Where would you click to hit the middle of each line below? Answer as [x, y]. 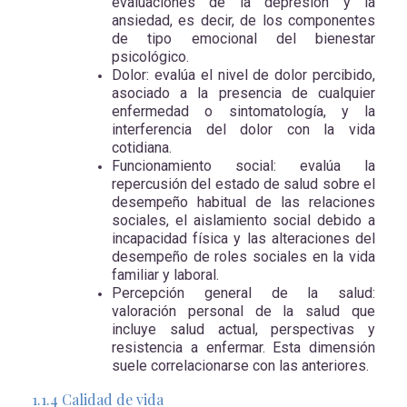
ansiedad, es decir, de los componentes [243, 20]
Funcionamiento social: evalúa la [243, 165]
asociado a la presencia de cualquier [243, 93]
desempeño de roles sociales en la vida [243, 256]
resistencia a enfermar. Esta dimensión [243, 347]
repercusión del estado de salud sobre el [243, 184]
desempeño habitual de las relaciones [243, 202]
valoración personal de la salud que [243, 311]
